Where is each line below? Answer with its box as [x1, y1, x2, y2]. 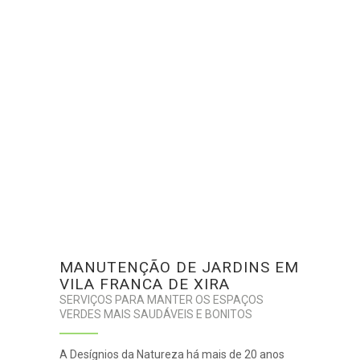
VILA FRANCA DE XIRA [59, 274, 230, 293]
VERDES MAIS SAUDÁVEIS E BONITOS [59, 307, 252, 321]
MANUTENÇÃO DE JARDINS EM [59, 257, 299, 276]
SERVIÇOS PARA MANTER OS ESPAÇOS [59, 292, 264, 306]
